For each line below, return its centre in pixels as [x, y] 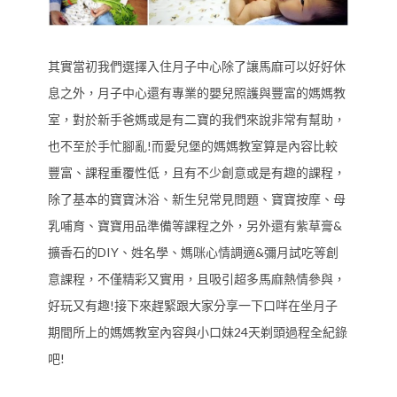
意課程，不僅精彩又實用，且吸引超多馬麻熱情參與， [197, 279]
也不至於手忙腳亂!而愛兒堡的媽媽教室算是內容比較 [193, 146]
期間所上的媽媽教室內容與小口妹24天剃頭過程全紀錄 [198, 332]
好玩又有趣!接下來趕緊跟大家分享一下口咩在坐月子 [193, 306]
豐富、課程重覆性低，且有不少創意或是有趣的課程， [197, 173]
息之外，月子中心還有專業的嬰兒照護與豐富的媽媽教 [197, 93]
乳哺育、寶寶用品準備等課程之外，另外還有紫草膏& [195, 226]
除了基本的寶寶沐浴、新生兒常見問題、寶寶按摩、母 [197, 199]
